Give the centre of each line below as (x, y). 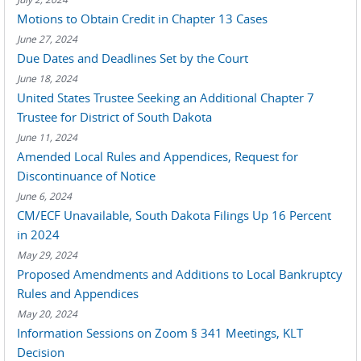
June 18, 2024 (47, 78)
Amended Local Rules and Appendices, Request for (158, 156)
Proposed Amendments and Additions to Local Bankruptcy (180, 274)
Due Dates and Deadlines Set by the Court (133, 58)
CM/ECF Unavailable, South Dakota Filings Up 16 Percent (174, 215)
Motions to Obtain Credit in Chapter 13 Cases (142, 19)
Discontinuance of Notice (86, 176)
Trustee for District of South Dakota (114, 117)
